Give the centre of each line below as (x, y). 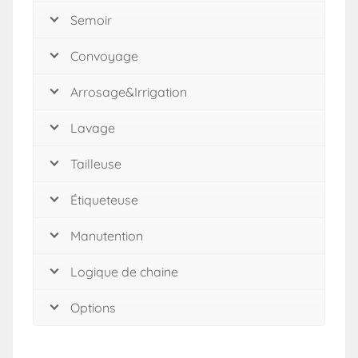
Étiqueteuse (104, 200)
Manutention (107, 236)
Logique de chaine (124, 272)
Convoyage (104, 56)
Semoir (91, 20)
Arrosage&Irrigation (129, 92)
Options (93, 308)
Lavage (93, 128)
